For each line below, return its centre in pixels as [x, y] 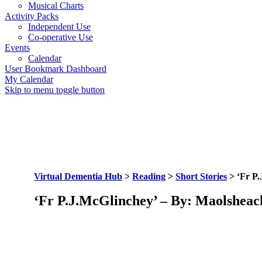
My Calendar [29, 79]
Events [17, 47]
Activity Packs [32, 16]
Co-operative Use [61, 37]
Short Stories [201, 176]
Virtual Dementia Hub [78, 176]
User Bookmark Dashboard [56, 68]
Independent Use [59, 26]
